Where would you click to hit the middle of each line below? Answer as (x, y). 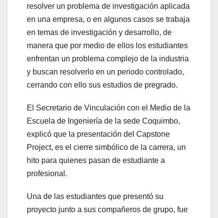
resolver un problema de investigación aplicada (108, 6)
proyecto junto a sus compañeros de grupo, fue (107, 210)
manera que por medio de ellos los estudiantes (107, 46)
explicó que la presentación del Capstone (98, 134)
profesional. (47, 174)
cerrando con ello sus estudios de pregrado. (102, 85)
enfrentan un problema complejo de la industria (108, 59)
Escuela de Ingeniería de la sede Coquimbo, (103, 121)
